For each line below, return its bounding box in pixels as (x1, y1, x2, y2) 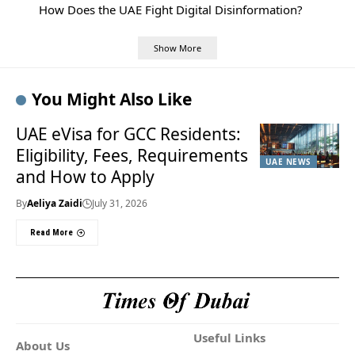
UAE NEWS (265, 156, 311, 168)
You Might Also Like (31, 88, 192, 111)
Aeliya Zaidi (27, 197, 82, 211)
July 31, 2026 (92, 197, 147, 211)
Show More (154, 41, 201, 54)
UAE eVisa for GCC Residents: (16, 123, 241, 146)
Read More (29, 227, 73, 239)
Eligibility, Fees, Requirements (16, 144, 248, 167)
